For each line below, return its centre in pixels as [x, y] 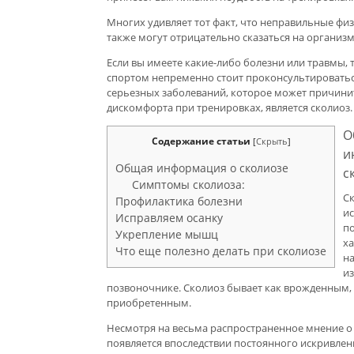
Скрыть [271, 141]
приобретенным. [149, 303]
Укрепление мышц [167, 234]
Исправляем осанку [169, 218]
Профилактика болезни [179, 201]
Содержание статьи [201, 141]
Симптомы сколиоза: [188, 185]
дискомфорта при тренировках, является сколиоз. [230, 107]
